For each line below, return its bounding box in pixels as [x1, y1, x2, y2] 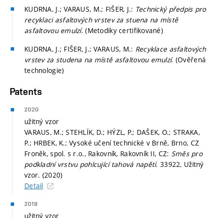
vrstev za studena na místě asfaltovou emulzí [24, 54, 172, 64]
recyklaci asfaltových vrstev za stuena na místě [24, 15, 179, 24]
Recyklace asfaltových [135, 44, 206, 54]
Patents [10, 85, 42, 97]
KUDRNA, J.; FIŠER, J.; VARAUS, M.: [24, 44, 135, 54]
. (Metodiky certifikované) [81, 25, 163, 35]
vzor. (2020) [24, 170, 63, 180]
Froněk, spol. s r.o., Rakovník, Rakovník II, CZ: [24, 149, 171, 159]
